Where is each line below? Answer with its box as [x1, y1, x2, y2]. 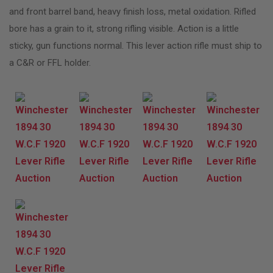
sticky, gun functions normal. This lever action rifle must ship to [9, 40, 262, 51]
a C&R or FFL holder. [9, 57, 91, 68]
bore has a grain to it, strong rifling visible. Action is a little [9, 23, 239, 34]
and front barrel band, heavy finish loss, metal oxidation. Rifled [9, 5, 256, 17]
